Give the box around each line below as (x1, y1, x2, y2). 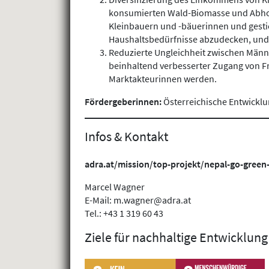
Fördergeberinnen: (85, 95, 163, 107)
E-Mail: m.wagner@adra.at (85, 194, 191, 207)
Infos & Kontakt (85, 127, 168, 145)
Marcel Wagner (85, 181, 145, 193)
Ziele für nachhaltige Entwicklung (85, 229, 268, 246)
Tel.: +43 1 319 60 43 (85, 207, 163, 220)
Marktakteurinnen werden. (109, 72, 217, 85)
